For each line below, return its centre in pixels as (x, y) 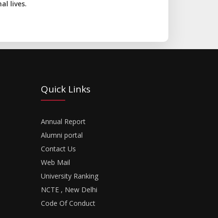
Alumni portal (62, 135)
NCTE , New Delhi (69, 190)
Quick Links (65, 89)
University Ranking (69, 176)
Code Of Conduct (68, 203)
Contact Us (58, 149)
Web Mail (55, 162)
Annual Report (63, 121)
